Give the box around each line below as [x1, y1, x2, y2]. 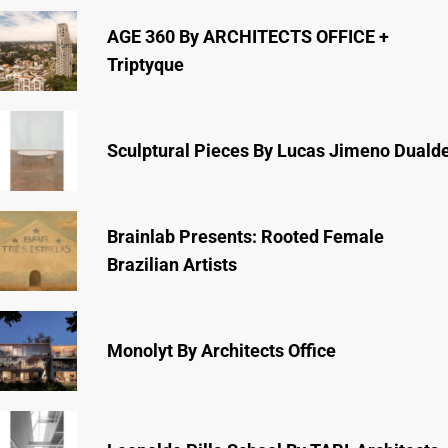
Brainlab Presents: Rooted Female [107, 225, 384, 247]
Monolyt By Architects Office [107, 339, 336, 361]
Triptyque [107, 53, 184, 75]
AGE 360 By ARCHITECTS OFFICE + [107, 25, 389, 47]
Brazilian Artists [107, 253, 237, 275]
